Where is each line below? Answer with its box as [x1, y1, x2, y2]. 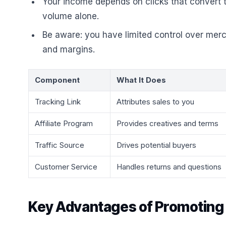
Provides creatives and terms [117, 119, 218, 128]
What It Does [117, 75, 166, 85]
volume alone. [42, 11, 99, 21]
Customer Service [35, 162, 97, 172]
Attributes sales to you [117, 97, 194, 106]
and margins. [42, 44, 95, 54]
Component [35, 75, 80, 85]
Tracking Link [35, 97, 81, 106]
